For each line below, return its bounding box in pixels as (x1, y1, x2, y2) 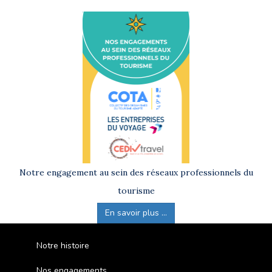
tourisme (117, 185, 155, 196)
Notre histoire (36, 239, 89, 251)
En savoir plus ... (105, 206, 167, 219)
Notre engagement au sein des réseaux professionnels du (19, 166, 253, 178)
